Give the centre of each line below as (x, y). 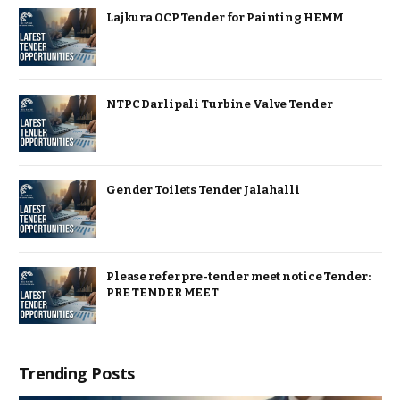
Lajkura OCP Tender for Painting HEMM (225, 18)
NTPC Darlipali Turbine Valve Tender (220, 104)
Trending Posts (77, 374)
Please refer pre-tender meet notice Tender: (238, 276)
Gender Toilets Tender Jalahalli (203, 190)
